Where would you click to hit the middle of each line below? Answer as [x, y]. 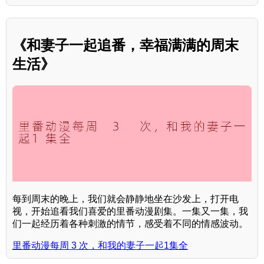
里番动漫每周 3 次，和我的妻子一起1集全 [100, 245]
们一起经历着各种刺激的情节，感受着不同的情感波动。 [130, 223]
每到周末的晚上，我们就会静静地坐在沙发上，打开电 [126, 199]
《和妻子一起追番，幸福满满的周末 [126, 45]
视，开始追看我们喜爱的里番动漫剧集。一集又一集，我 [130, 211]
